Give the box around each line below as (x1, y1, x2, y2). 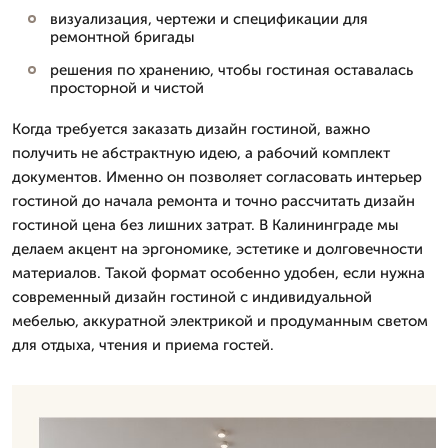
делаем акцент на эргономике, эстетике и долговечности (12, 240, 423, 258)
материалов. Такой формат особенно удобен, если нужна (12, 264, 425, 282)
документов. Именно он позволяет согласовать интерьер (12, 168, 422, 186)
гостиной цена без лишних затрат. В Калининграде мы (12, 216, 399, 234)
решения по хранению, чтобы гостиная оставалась (50, 61, 413, 79)
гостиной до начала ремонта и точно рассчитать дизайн (12, 192, 415, 210)
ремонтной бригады (50, 28, 195, 46)
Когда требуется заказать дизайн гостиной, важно (12, 120, 370, 138)
